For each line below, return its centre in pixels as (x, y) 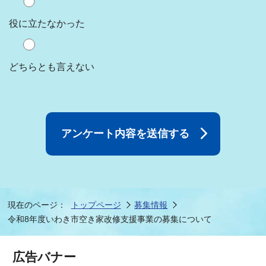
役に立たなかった (47, 23)
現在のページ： (37, 205)
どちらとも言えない (52, 66)
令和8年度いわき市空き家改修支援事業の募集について (110, 219)
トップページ (96, 205)
